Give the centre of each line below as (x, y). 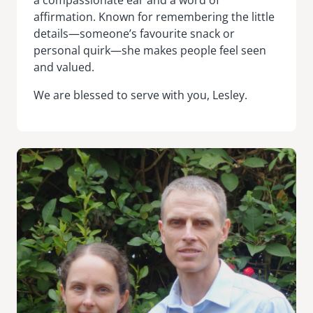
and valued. (64, 67)
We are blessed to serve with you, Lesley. (140, 95)
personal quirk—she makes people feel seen (150, 50)
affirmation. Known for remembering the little (154, 16)
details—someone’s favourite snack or (134, 33)
